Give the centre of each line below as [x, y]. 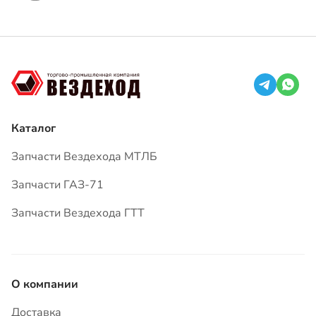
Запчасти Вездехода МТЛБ [84, 157]
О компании [45, 284]
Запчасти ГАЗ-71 [57, 185]
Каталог [34, 128]
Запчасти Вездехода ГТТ [78, 213]
